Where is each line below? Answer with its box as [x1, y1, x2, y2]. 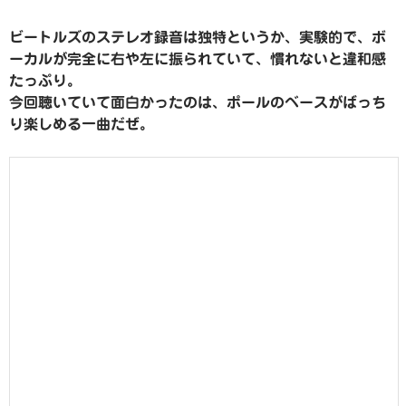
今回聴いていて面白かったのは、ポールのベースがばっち [9, 95, 386, 111]
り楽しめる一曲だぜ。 [9, 117, 154, 132]
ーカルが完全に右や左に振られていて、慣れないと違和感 [9, 52, 386, 67]
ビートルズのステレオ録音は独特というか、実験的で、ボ [9, 30, 386, 45]
